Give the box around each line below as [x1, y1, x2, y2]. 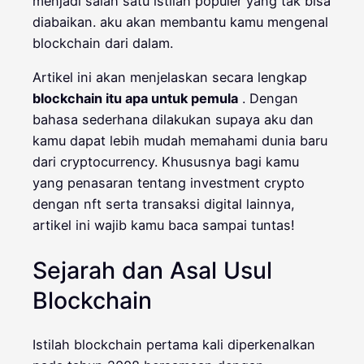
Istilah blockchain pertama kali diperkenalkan [32, 336, 315, 353]
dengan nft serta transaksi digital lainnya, [32, 195, 295, 212]
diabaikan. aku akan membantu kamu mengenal [32, 13, 328, 30]
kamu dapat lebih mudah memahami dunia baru [32, 132, 327, 149]
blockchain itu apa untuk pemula [32, 89, 238, 106]
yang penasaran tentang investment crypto [32, 174, 305, 191]
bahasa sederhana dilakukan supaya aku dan [32, 110, 314, 128]
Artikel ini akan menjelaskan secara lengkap [32, 68, 307, 85]
